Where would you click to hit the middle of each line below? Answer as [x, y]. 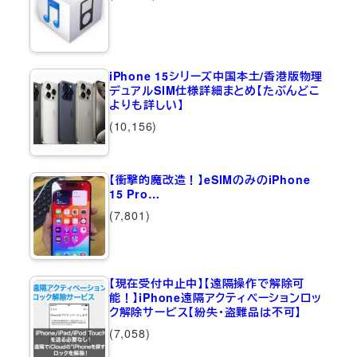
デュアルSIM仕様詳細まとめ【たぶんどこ [214, 90]
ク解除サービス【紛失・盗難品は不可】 [205, 312]
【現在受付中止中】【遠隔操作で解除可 [207, 283]
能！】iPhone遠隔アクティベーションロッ [215, 298]
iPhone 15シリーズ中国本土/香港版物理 [216, 76]
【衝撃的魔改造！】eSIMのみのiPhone [210, 180]
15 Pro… [134, 194]
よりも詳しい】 [146, 105]
